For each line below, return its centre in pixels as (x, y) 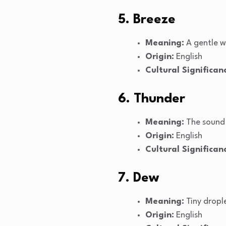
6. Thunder (152, 99)
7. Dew (138, 178)
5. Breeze (147, 20)
